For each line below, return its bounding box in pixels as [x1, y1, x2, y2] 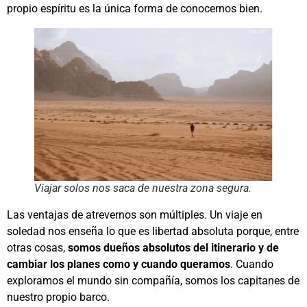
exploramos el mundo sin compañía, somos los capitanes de [7, 274, 299, 288]
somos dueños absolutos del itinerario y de [68, 241, 279, 255]
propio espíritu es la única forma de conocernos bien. [7, 1, 262, 15]
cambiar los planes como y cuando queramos [7, 258, 230, 271]
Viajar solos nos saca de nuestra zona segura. [34, 182, 251, 195]
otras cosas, [7, 241, 68, 255]
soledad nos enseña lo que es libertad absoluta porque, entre [7, 225, 299, 238]
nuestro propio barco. [7, 291, 110, 304]
